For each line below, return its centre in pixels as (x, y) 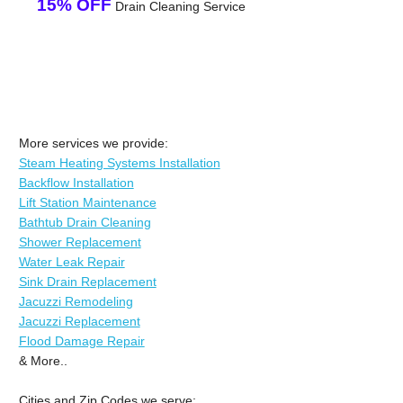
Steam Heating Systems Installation (119, 162)
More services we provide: (93, 143)
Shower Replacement (80, 242)
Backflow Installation (76, 182)
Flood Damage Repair (81, 340)
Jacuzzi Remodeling (76, 301)
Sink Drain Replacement (87, 281)
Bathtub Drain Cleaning (85, 222)
